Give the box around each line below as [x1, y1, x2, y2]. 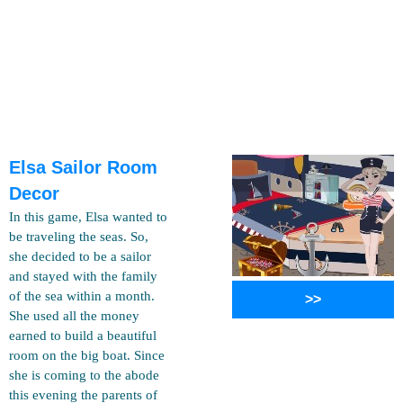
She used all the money [9, 309, 139, 323]
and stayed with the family [9, 269, 157, 283]
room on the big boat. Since [9, 348, 165, 363]
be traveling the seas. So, [9, 229, 148, 244]
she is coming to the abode [9, 368, 159, 382]
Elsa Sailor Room [9, 157, 157, 177]
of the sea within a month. [9, 289, 155, 303]
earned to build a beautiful [9, 328, 157, 343]
